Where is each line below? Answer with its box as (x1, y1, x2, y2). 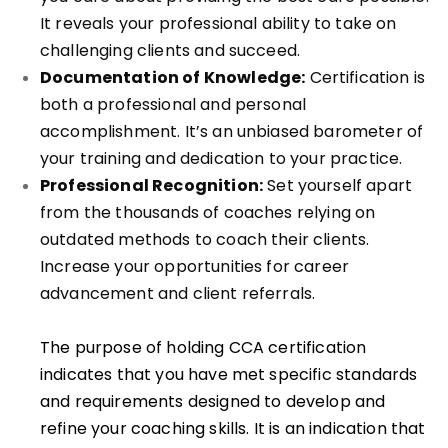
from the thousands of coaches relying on (40, 201, 376, 224)
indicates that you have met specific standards (40, 363, 418, 386)
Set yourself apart (263, 174, 413, 197)
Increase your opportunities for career (40, 255, 350, 278)
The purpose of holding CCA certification (40, 336, 367, 359)
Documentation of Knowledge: (40, 66, 306, 89)
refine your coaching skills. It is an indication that (40, 417, 426, 440)
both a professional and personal (40, 93, 307, 116)
